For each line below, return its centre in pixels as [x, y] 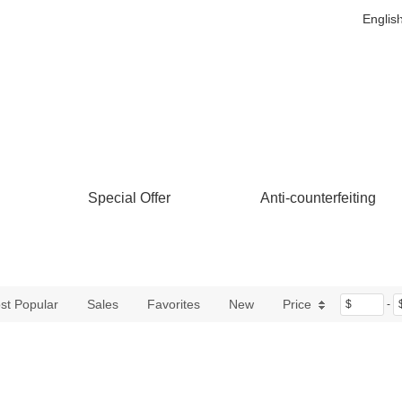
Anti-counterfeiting [318, 198]
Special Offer [129, 198]
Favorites [174, 304]
